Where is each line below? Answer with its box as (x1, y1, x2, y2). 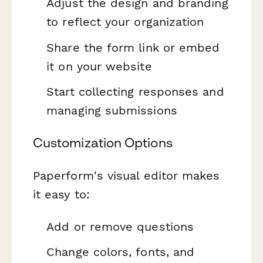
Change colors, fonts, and (46, 245, 195, 259)
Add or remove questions (46, 219, 194, 234)
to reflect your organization (46, 15, 204, 29)
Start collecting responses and (46, 85, 224, 99)
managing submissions (46, 103, 177, 118)
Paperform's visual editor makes (33, 168, 220, 183)
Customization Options (33, 135, 173, 151)
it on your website (46, 59, 152, 73)
